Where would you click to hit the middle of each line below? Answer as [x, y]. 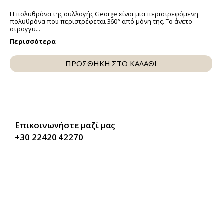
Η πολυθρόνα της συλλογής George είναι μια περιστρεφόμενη [104, 14]
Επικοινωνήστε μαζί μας [65, 125]
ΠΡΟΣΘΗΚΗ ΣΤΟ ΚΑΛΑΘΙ [111, 64]
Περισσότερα [33, 41]
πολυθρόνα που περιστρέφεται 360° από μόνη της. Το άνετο [101, 22]
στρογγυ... [25, 29]
